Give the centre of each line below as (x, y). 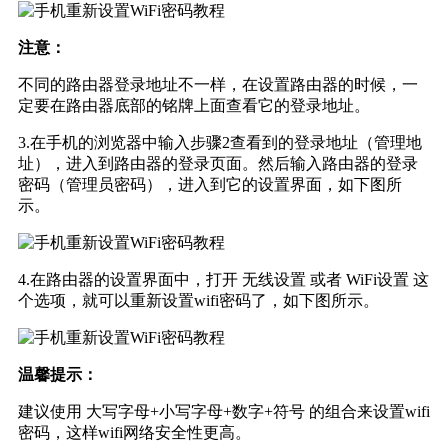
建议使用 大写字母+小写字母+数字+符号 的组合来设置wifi (224, 411)
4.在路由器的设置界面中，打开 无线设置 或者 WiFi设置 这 (223, 279)
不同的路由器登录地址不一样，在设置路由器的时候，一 (218, 84)
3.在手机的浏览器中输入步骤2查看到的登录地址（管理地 (220, 142)
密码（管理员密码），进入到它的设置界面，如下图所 (210, 184)
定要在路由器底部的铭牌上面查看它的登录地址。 (194, 105)
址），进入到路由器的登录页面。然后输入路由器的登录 (218, 163)
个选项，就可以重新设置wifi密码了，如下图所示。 (198, 300)
